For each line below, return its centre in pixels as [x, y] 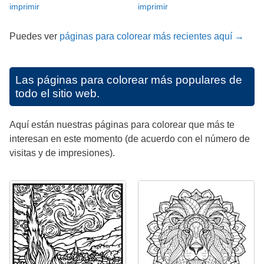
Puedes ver [34, 36]
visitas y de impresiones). [62, 153]
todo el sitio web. [57, 93]
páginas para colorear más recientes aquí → [152, 36]
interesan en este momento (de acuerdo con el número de [130, 138]
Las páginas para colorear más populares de [129, 80]
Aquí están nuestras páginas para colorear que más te [122, 124]
